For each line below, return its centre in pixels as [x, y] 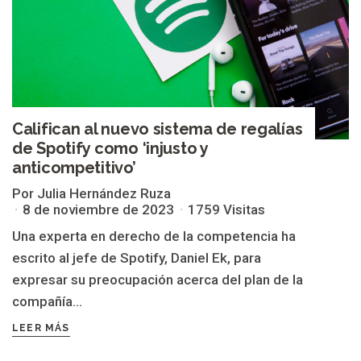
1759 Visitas [226, 209]
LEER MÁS [41, 328]
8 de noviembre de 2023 [98, 209]
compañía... [47, 301]
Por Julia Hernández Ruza [91, 193]
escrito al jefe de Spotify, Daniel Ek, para [137, 257]
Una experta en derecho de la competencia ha [154, 236]
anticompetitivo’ [74, 167]
